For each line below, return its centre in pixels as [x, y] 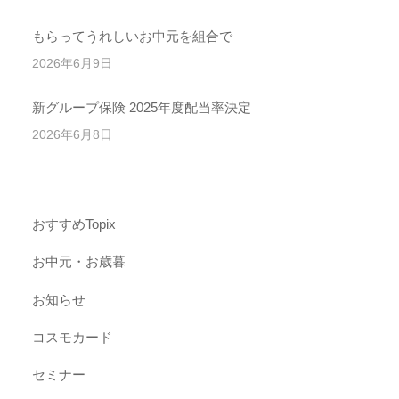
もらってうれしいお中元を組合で [133, 37]
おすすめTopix [74, 224]
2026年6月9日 [73, 64]
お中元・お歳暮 [79, 262]
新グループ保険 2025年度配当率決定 [142, 108]
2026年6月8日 [73, 135]
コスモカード [73, 338]
